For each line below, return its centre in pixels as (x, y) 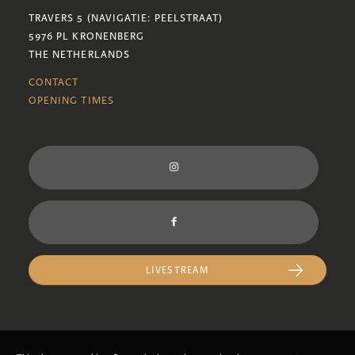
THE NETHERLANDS (79, 55)
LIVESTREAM (177, 271)
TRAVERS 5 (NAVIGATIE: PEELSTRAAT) (126, 19)
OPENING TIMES (71, 101)
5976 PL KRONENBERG (86, 37)
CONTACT (53, 83)
